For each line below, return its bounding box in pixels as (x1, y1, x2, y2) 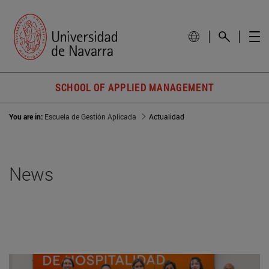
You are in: (9, 112, 44, 122)
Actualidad (149, 112, 184, 122)
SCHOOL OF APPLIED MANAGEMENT (55, 81, 214, 94)
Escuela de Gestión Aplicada (44, 112, 136, 122)
